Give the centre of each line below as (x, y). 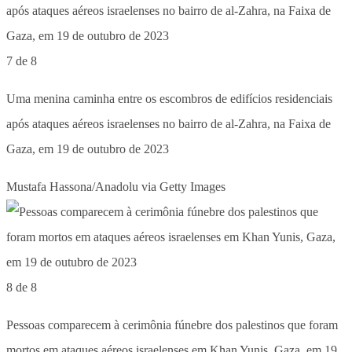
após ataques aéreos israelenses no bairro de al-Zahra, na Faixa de (169, 123)
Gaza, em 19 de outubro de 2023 (88, 148)
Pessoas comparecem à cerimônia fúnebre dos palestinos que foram (172, 324)
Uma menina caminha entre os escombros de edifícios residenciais (169, 98)
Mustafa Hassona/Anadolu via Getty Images (116, 186)
